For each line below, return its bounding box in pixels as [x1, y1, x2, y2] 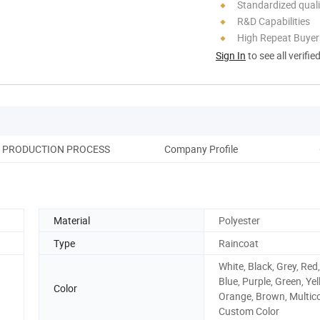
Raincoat [219, 236, 259, 250]
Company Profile [164, 141, 238, 156]
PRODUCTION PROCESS [1, 141, 110, 156]
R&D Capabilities [237, 14, 310, 28]
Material [54, 213, 90, 227]
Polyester [219, 213, 260, 227]
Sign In [216, 48, 246, 62]
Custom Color [219, 304, 279, 318]
